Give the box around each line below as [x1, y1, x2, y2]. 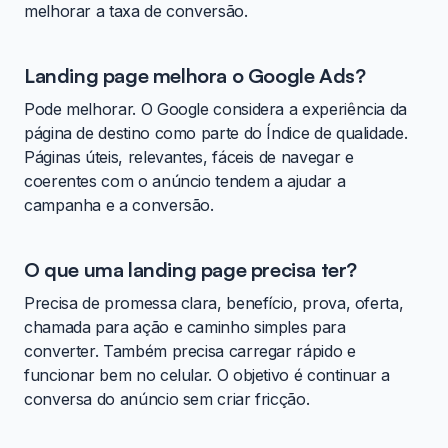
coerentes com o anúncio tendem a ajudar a [24, 171, 346, 192]
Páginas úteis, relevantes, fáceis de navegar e [24, 147, 354, 168]
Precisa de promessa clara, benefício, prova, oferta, [24, 293, 404, 314]
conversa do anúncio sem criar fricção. [24, 389, 310, 410]
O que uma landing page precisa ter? [24, 257, 357, 283]
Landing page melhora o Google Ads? [24, 63, 366, 89]
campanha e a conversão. [24, 195, 214, 216]
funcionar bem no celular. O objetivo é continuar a [24, 365, 391, 386]
